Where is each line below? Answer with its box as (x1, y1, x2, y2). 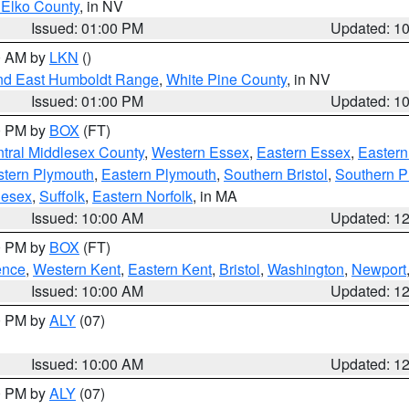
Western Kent (33, 258, 121, 279)
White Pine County (166, 68, 287, 89)
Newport (351, 258, 406, 279)
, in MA (193, 185, 237, 206)
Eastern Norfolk (92, 185, 193, 206)
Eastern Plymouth (101, 163, 216, 184)
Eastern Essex (257, 142, 351, 163)
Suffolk (39, 185, 85, 206)
